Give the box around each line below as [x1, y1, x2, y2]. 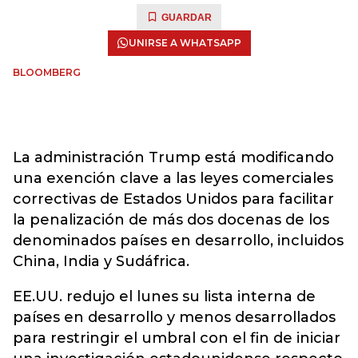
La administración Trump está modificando [13, 149, 334, 166]
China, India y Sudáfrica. [13, 253, 189, 270]
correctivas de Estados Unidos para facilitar [13, 190, 334, 208]
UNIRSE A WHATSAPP [128, 37, 241, 49]
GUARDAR [161, 12, 212, 23]
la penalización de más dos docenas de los [13, 211, 329, 229]
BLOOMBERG [13, 66, 81, 78]
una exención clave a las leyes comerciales [13, 169, 333, 187]
